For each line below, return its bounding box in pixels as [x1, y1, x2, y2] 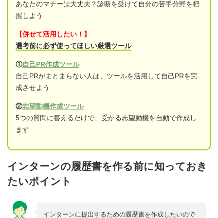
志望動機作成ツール [22, 102, 84, 110]
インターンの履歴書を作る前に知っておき [7, 161, 207, 172]
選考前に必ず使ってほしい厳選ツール [16, 41, 131, 50]
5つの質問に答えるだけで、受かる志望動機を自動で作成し [16, 113, 197, 122]
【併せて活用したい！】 [16, 30, 91, 38]
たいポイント [7, 176, 72, 187]
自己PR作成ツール [22, 60, 79, 68]
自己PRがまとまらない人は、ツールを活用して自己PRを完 [16, 72, 198, 80]
